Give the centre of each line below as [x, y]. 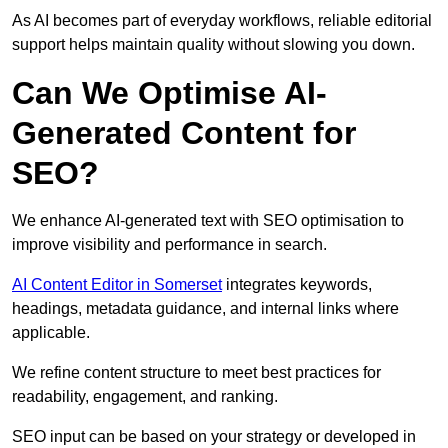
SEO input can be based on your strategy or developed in [214, 437]
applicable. [51, 333]
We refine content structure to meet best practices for [196, 373]
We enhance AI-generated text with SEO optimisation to [208, 221]
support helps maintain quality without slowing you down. [213, 45]
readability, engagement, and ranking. [145, 397]
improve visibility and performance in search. [169, 245]
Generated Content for [184, 133]
